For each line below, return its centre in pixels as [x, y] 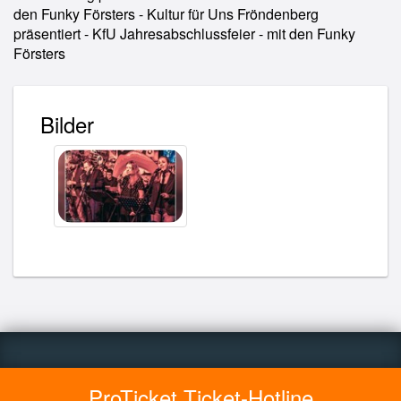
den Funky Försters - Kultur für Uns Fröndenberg [166, 14]
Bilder [67, 124]
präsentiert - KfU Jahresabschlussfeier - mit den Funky [184, 34]
